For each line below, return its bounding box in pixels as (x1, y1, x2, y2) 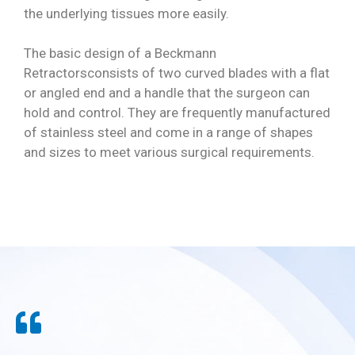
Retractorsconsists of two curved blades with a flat (24, 65, 330, 82)
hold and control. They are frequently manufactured (24, 105, 330, 121)
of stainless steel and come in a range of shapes (24, 124, 313, 141)
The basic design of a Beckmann (24, 45, 216, 62)
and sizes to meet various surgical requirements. (24, 144, 315, 161)
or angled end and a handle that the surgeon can (24, 85, 310, 101)
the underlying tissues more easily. (24, 5, 229, 21)
